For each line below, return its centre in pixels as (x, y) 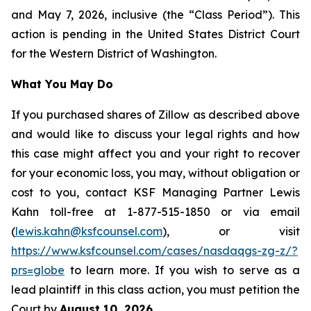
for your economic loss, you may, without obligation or (155, 173)
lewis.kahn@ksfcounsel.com (89, 231)
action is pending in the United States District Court (155, 34)
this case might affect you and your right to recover (155, 153)
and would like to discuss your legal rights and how (155, 134)
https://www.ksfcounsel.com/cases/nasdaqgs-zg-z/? (154, 251)
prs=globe (38, 270)
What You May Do (62, 84)
